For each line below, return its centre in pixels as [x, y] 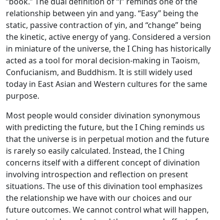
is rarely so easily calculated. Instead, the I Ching [95, 151]
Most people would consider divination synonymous [103, 115]
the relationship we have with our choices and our [99, 198]
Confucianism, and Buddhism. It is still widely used [99, 72]
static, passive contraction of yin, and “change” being [104, 25]
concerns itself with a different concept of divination [103, 163]
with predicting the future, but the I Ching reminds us [105, 127]
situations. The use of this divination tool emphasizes [104, 186]
